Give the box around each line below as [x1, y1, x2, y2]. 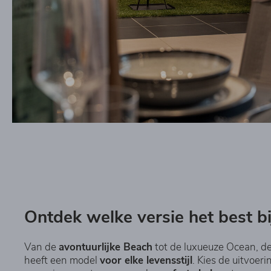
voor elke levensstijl [100, 253, 192, 267]
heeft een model [24, 253, 100, 267]
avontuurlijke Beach [59, 240, 152, 254]
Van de [24, 240, 59, 254]
